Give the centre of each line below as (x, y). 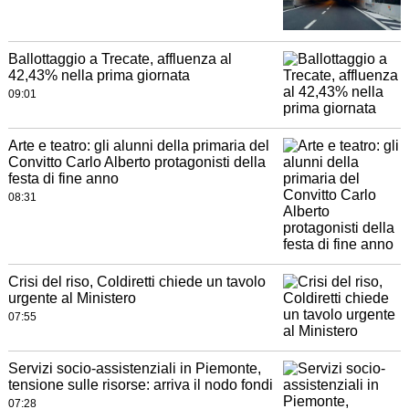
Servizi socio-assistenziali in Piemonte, (134, 369)
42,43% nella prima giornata (99, 76)
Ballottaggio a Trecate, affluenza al (120, 59)
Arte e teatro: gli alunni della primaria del (138, 146)
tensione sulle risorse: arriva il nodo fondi (140, 385)
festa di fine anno (63, 179)
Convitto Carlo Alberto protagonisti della (136, 163)
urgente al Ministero (72, 299)
